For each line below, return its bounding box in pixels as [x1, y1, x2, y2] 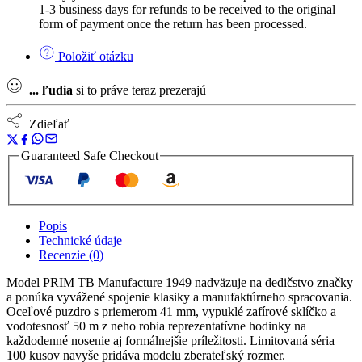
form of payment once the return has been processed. [39, 16, 307, 31]
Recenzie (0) [39, 248, 103, 263]
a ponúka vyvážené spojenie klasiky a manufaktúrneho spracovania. [6, 290, 352, 305]
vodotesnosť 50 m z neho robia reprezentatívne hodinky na [6, 319, 306, 334]
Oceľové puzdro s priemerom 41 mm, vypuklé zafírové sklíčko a [6, 305, 336, 319]
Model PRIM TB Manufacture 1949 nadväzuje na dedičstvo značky [6, 276, 353, 290]
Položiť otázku [55, 48, 133, 63]
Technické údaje [39, 234, 122, 248]
